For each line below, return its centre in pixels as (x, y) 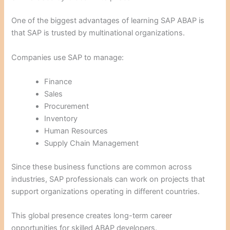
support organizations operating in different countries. (106, 191)
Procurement (67, 107)
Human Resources (76, 131)
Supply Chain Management (92, 143)
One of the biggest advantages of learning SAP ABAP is (108, 21)
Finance (58, 82)
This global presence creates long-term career (92, 216)
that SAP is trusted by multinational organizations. (98, 33)
